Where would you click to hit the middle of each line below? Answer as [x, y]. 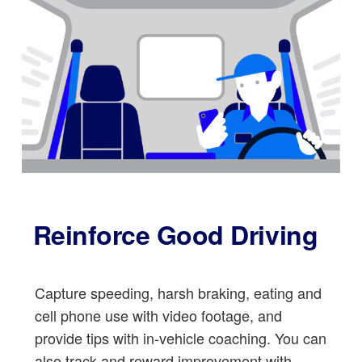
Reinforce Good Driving [175, 234]
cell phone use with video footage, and [158, 315]
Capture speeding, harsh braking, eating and [178, 292]
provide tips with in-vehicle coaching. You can [180, 337]
